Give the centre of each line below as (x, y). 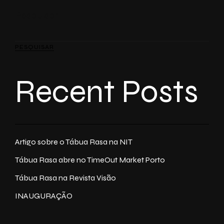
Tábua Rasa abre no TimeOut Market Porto (90, 160)
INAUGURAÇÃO (44, 196)
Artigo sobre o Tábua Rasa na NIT (74, 142)
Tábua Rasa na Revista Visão (65, 178)
